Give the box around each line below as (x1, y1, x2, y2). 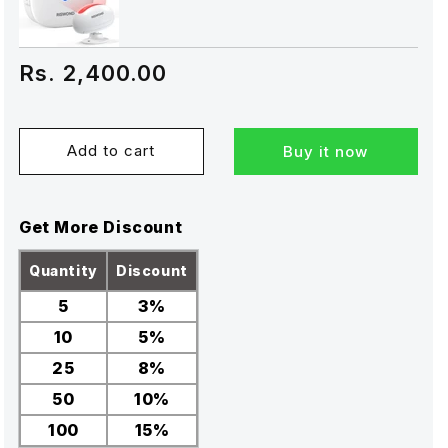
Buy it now (283, 141, 369, 161)
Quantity (29, 261, 98, 279)
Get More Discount (19, 216, 183, 237)
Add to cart (67, 141, 156, 161)
